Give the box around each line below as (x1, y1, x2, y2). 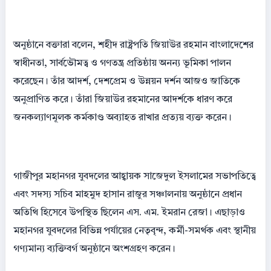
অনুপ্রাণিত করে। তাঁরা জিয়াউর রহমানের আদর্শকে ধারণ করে (13, 95, 232, 105)
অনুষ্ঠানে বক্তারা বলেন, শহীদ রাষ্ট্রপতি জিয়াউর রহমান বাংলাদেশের (13, 41, 253, 51)
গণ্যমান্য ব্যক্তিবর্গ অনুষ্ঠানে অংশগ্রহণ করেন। (13, 244, 175, 255)
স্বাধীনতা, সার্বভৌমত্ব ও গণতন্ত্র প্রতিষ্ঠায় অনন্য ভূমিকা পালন (13, 59, 231, 69)
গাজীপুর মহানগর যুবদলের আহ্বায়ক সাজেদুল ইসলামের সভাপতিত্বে (13, 172, 256, 182)
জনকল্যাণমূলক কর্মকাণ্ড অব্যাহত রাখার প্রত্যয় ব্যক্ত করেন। (13, 113, 232, 123)
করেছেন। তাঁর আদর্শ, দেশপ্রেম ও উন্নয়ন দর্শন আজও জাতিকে (13, 77, 240, 87)
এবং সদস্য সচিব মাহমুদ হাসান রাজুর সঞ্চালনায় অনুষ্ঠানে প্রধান (13, 190, 242, 200)
